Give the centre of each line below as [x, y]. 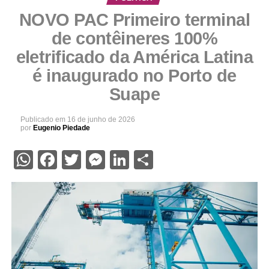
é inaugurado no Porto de [134, 76]
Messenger [151, 160]
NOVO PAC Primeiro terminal [134, 20]
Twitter [110, 160]
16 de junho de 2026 [101, 120]
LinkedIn [164, 160]
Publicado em [43, 120]
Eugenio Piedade [61, 128]
